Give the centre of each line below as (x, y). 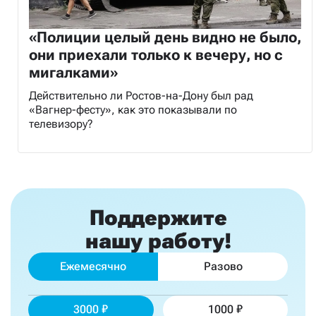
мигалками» (73, 72)
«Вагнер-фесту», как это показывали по (133, 109)
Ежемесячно (93, 266)
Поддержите (158, 217)
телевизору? (61, 123)
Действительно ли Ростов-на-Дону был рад (141, 95)
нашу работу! (158, 241)
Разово (223, 266)
